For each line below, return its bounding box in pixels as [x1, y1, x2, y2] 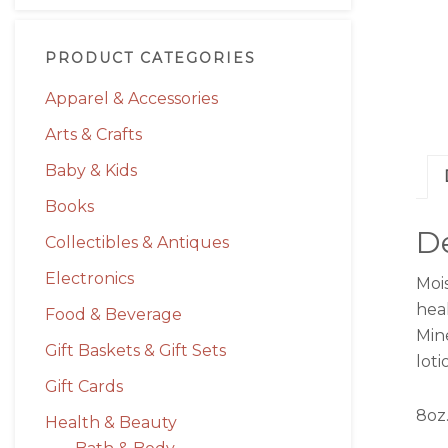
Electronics [45, 269, 134, 288]
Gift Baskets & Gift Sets [45, 341, 226, 360]
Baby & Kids [45, 161, 137, 180]
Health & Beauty [45, 413, 177, 432]
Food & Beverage [45, 305, 182, 324]
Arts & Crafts [45, 125, 142, 144]
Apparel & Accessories [45, 89, 218, 108]
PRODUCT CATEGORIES [45, 49, 256, 67]
